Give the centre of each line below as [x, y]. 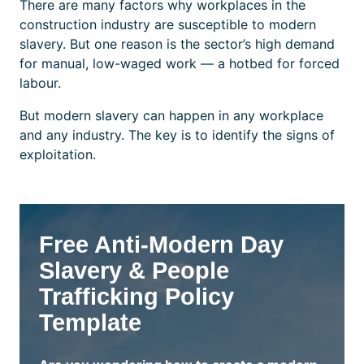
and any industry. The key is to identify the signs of [177, 135]
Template [90, 323]
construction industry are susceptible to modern [168, 25]
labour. [40, 83]
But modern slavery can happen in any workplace [171, 116]
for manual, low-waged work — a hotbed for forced [180, 64]
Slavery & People [134, 271]
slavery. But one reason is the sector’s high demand [177, 44]
